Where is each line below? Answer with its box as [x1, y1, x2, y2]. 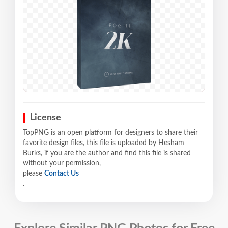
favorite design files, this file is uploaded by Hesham [23, 139, 184, 147]
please [23, 169, 44, 177]
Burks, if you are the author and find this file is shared [23, 149, 191, 157]
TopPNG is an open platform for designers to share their [23, 129, 198, 136]
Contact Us [44, 169, 79, 177]
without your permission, [23, 159, 101, 167]
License [30, 112, 61, 122]
